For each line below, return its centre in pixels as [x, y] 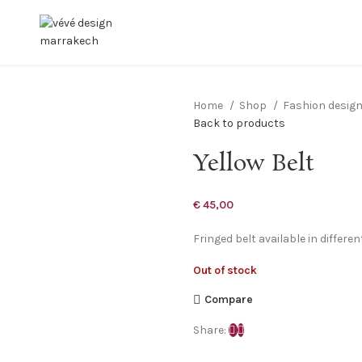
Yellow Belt [253, 164]
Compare [228, 299]
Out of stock [225, 270]
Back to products [239, 123]
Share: [210, 330]
